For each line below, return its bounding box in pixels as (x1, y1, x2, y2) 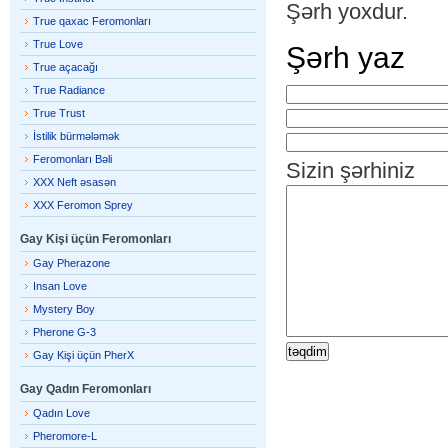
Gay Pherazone (33, 257, 110, 269)
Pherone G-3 (33, 326, 96, 338)
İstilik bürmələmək (33, 130, 120, 142)
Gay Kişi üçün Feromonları (20, 232, 171, 246)
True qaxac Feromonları (33, 15, 151, 27)
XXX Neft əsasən (33, 176, 116, 188)
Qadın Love (33, 407, 90, 419)
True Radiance (33, 84, 105, 96)
